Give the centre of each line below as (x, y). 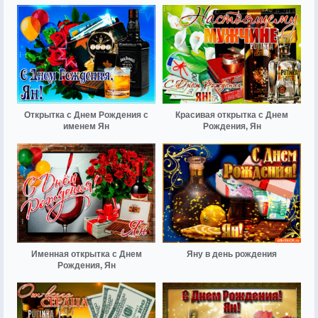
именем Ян (86, 127)
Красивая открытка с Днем (232, 115)
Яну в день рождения (232, 254)
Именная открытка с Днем (86, 254)
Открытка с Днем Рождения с (86, 115)
